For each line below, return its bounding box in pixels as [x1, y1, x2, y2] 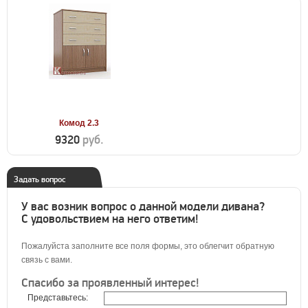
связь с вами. [21, 255, 72, 265]
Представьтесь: [27, 293, 90, 302]
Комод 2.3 [59, 118, 100, 128]
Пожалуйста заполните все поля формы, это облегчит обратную [21, 241, 274, 251]
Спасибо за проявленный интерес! [21, 276, 199, 290]
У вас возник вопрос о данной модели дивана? [21, 199, 265, 214]
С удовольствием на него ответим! [21, 212, 198, 226]
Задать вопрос [14, 175, 65, 184]
